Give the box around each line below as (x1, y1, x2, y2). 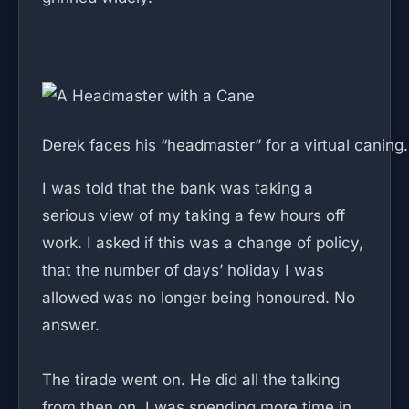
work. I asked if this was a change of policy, (42, 234, 363, 252)
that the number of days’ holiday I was (42, 261, 324, 279)
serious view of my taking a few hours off (42, 206, 345, 225)
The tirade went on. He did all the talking (42, 371, 340, 389)
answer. (42, 316, 100, 334)
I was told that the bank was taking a (42, 179, 313, 197)
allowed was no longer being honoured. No (42, 288, 355, 307)
